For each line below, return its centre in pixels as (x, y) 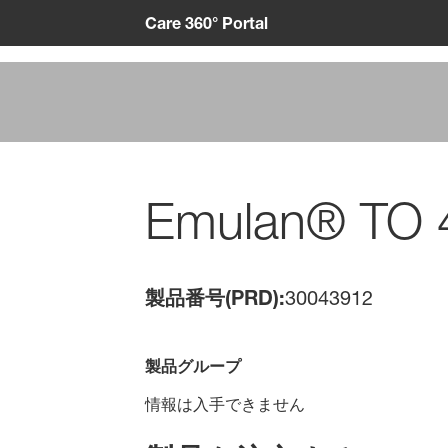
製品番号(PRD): (214, 298)
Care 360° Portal (206, 22)
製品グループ (192, 366)
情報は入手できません (224, 404)
